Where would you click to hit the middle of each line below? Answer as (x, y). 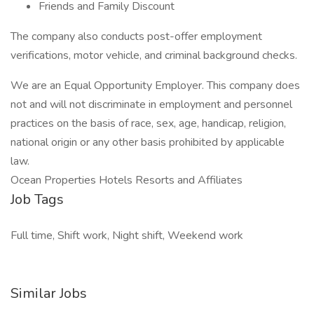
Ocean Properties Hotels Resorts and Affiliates (127, 180)
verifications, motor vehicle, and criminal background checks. (154, 55)
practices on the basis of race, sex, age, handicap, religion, (148, 123)
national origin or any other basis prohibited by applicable (148, 142)
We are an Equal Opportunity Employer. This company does (155, 86)
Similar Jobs (49, 293)
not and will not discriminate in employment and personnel (151, 104)
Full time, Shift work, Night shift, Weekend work (127, 235)
